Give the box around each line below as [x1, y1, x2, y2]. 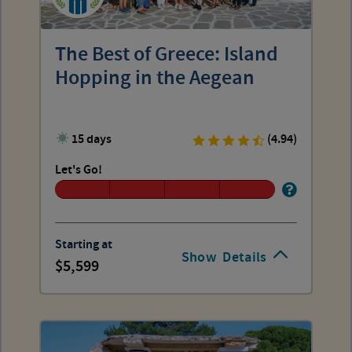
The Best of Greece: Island [55, 41, 278, 68]
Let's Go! [55, 161, 102, 178]
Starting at [55, 236, 112, 253]
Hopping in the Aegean [55, 64, 255, 92]
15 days [71, 130, 112, 148]
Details [222, 247, 267, 267]
